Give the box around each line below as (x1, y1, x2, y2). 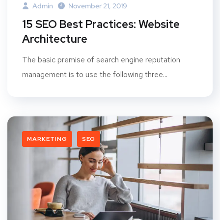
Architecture (22, 32, 87, 47)
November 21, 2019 (68, 1, 127, 11)
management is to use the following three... (22, 69, 167, 80)
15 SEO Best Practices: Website (22, 17, 180, 32)
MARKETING (27, 135, 67, 143)
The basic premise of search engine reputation (22, 55, 180, 65)
